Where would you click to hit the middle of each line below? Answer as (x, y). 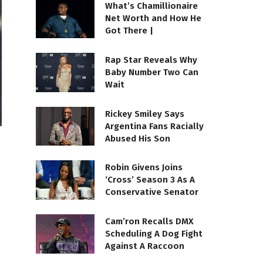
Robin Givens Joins (144, 168)
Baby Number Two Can (152, 72)
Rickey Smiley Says (145, 114)
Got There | (129, 31)
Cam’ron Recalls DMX (149, 221)
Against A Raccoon (145, 246)
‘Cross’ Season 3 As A (150, 180)
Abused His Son (138, 138)
